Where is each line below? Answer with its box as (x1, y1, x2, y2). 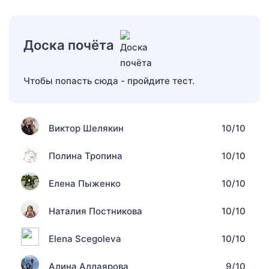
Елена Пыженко (49, 177, 121, 189)
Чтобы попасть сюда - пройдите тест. (23, 74, 195, 86)
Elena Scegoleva (49, 232, 121, 244)
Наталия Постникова (49, 205, 142, 217)
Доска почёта (23, 37, 114, 53)
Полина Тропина (49, 150, 122, 162)
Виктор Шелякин (49, 122, 124, 134)
